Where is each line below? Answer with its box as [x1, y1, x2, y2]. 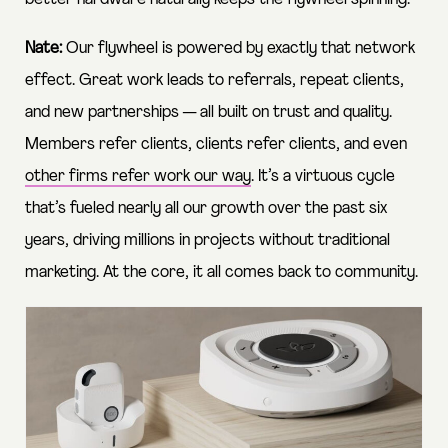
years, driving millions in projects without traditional [25, 231, 390, 249]
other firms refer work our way [25, 167, 251, 185]
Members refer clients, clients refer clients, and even [25, 135, 407, 153]
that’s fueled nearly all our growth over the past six [25, 199, 387, 217]
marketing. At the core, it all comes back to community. [25, 263, 418, 281]
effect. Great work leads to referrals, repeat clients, [25, 71, 404, 89]
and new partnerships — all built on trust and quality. [25, 103, 392, 121]
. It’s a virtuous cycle [251, 167, 395, 185]
